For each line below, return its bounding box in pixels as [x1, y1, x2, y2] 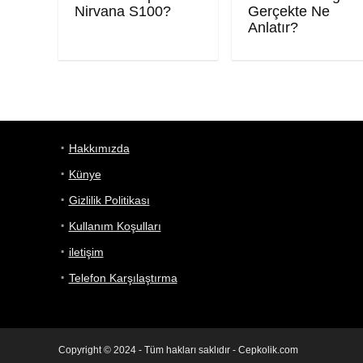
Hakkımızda [68, 141, 130, 155]
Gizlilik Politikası [68, 193, 150, 207]
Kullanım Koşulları [68, 219, 161, 233]
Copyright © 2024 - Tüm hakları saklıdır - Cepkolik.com [58, 344, 298, 356]
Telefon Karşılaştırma [68, 271, 177, 284]
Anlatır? [248, 19, 299, 36]
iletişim [68, 245, 104, 258]
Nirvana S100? [75, 2, 172, 19]
